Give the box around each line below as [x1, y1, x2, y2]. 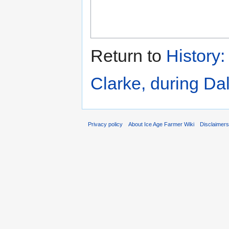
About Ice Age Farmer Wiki [128, 121, 195, 127]
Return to [90, 46, 166, 66]
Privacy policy [88, 121, 123, 127]
